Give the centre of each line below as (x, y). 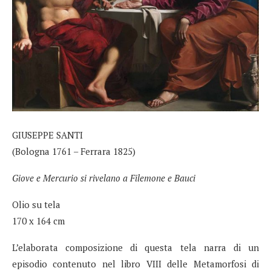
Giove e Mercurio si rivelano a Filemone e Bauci (104, 178)
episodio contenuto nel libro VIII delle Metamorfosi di (135, 263)
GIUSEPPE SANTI (47, 135)
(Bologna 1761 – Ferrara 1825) (74, 151)
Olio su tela (36, 204)
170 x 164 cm (38, 220)
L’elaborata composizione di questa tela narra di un (135, 247)
